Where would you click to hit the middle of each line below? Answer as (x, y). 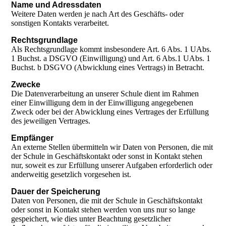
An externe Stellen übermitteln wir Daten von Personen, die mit (112, 147)
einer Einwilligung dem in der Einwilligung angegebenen (102, 103)
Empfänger (33, 138)
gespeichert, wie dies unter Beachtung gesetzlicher (91, 219)
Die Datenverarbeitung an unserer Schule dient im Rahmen (105, 94)
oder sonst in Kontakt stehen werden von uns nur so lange (103, 210)
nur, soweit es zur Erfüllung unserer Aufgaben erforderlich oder (112, 165)
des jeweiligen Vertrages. (51, 121)
